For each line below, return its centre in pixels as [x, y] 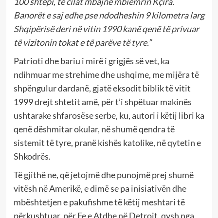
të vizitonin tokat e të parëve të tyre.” [82, 43]
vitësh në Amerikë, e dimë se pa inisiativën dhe [100, 189]
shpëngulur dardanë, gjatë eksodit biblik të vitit [102, 88]
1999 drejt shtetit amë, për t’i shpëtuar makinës [102, 102]
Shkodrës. [32, 156]
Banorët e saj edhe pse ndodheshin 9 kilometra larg [109, 15]
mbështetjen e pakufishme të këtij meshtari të [99, 202]
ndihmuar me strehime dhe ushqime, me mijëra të [106, 75]
